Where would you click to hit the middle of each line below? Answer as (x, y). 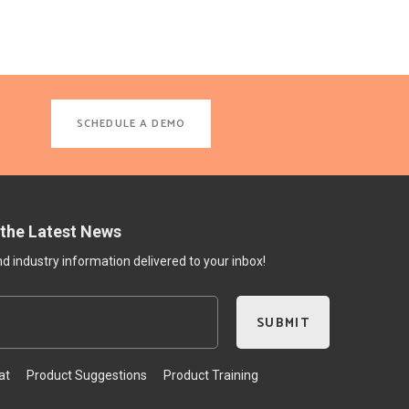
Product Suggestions (87, 376)
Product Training (211, 376)
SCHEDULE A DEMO (131, 124)
